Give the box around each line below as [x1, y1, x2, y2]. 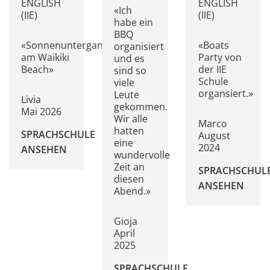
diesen [114, 172, 145, 186]
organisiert [114, 39, 165, 53]
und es [114, 51, 145, 65]
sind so [114, 63, 147, 77]
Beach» [21, 63, 54, 77]
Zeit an [114, 160, 145, 174]
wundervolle [114, 148, 171, 162]
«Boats [198, 39, 229, 52]
